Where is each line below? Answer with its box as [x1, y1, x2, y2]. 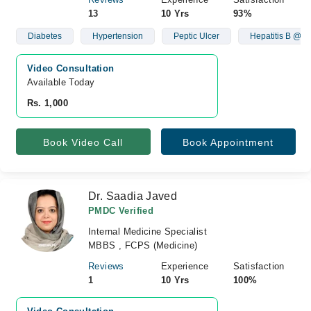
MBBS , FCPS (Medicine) [88, 240, 198, 251]
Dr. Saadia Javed [88, 190, 178, 202]
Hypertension [92, 31, 143, 41]
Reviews [88, 261, 124, 271]
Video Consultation [26, 63, 115, 74]
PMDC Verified [88, 205, 154, 216]
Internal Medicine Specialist [88, 226, 207, 237]
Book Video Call [43, 137, 123, 148]
